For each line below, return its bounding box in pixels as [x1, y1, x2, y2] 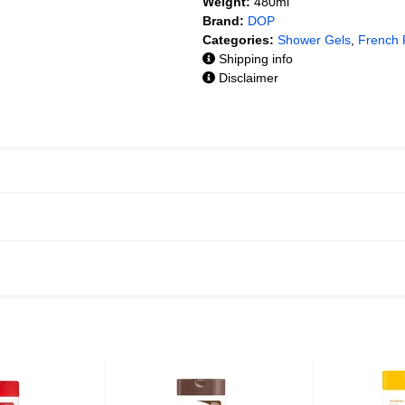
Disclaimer [215, 70, 278, 85]
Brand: [202, 13, 244, 28]
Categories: [202, 32, 274, 47]
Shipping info [215, 51, 293, 66]
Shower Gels [278, 32, 351, 47]
